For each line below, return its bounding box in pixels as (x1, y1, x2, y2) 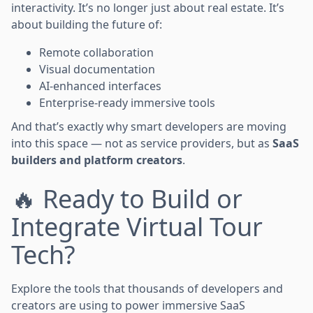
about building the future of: (11, 16, 162, 32)
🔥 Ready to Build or (11, 181, 242, 216)
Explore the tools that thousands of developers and (11, 280, 283, 296)
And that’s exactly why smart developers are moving (11, 118, 286, 134)
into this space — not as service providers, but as (11, 135, 272, 151)
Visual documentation (39, 61, 155, 77)
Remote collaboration (39, 44, 154, 60)
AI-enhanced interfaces (39, 78, 161, 94)
